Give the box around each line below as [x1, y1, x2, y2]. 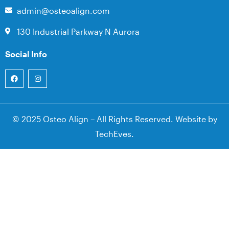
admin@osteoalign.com [16, 5, 110, 15]
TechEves [95, 128, 131, 139]
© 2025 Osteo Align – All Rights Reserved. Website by [12, 113, 217, 124]
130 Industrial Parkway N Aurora [16, 26, 140, 36]
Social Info [5, 49, 47, 59]
